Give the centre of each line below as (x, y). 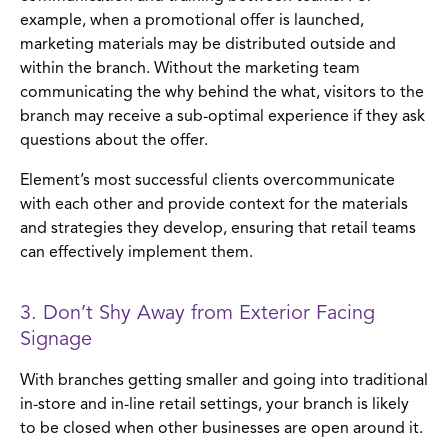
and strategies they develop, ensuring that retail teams (218, 228)
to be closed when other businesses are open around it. (221, 428)
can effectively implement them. (136, 252)
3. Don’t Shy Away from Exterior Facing (197, 313)
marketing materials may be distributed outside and (208, 44)
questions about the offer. (114, 140)
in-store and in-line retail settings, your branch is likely (214, 404)
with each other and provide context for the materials (214, 204)
